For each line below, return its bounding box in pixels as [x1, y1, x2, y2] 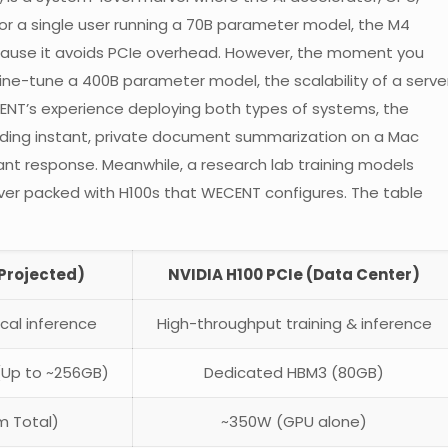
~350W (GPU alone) [221, 411, 367, 432]
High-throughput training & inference [156, 313, 432, 334]
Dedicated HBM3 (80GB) [204, 362, 384, 383]
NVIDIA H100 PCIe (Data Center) [168, 264, 420, 285]
